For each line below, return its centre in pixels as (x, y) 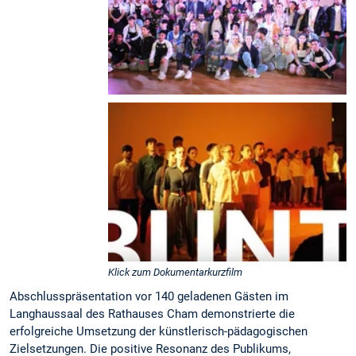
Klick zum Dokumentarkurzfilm (175, 273)
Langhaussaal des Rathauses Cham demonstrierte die (152, 314)
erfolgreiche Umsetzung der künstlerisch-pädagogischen (159, 332)
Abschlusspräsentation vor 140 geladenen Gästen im (149, 297)
